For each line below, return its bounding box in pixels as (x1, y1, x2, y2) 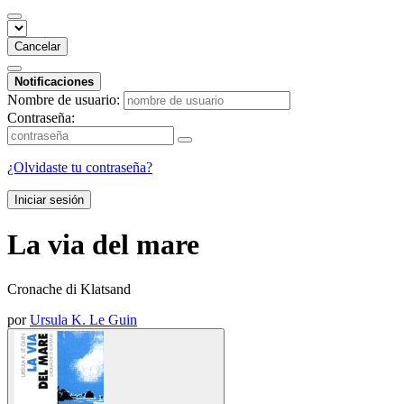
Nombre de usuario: (7, 91, 120, 107)
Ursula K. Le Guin (30, 311, 137, 327)
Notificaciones (14, 74, 94, 88)
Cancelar (14, 39, 60, 53)
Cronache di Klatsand (7, 280, 131, 297)
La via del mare (7, 228, 199, 262)
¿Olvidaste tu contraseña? (7, 159, 152, 175)
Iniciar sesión (14, 192, 84, 207)
